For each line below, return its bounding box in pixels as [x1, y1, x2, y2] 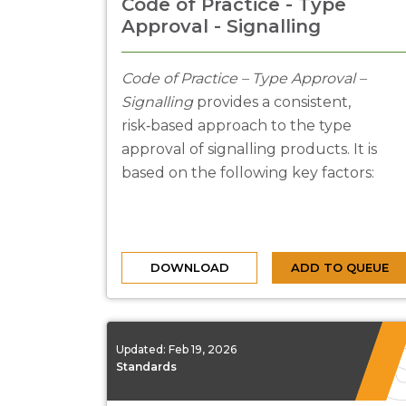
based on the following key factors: [121, 164, 374, 181]
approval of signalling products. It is [121, 140, 377, 158]
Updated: [116, 342, 169, 356]
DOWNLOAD [150, 260, 229, 275]
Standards [116, 359, 177, 373]
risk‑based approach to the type [121, 117, 352, 134]
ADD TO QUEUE [291, 260, 389, 275]
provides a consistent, [193, 93, 351, 111]
